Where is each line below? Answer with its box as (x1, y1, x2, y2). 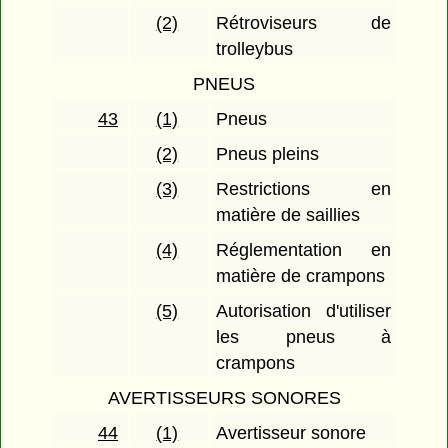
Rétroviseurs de (216, 13, 391, 34)
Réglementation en (216, 240, 391, 261)
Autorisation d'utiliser (216, 301, 391, 322)
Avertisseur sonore (216, 423, 367, 444)
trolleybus (216, 39, 294, 60)
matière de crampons (216, 266, 386, 287)
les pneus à (216, 327, 391, 348)
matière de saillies (216, 205, 361, 226)
